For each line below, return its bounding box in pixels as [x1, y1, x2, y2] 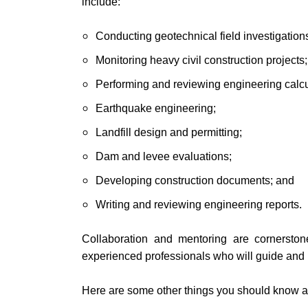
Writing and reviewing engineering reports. [96, 199, 302, 210]
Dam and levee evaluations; [96, 151, 232, 162]
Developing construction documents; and [96, 175, 295, 186]
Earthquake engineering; [96, 102, 217, 114]
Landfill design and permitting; [96, 126, 243, 138]
